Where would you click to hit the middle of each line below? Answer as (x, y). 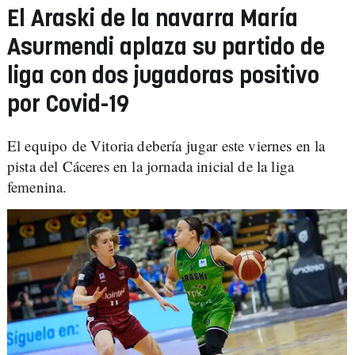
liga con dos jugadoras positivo (163, 76)
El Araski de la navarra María (153, 19)
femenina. (37, 187)
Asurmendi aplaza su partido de (166, 48)
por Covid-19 (68, 105)
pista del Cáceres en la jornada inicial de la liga (151, 166)
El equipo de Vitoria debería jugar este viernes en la (166, 145)
